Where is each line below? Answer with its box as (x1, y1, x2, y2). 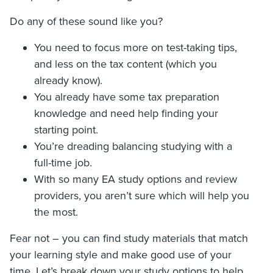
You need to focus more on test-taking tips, (34, 41, 237, 55)
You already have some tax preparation (34, 90, 219, 104)
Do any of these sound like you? (10, 15, 163, 29)
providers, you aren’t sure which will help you (34, 189, 249, 203)
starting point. (34, 123, 98, 137)
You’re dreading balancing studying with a (34, 140, 232, 154)
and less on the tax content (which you (34, 57, 217, 71)
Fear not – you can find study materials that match (10, 232, 248, 246)
